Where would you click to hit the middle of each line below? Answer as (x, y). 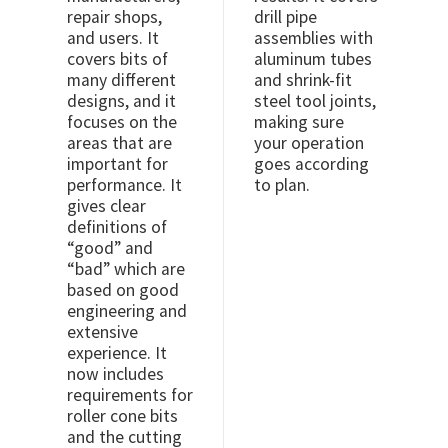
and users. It (113, 38)
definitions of (117, 227)
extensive (103, 332)
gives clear (107, 206)
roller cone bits (123, 416)
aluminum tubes (313, 59)
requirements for (130, 395)
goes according (311, 164)
